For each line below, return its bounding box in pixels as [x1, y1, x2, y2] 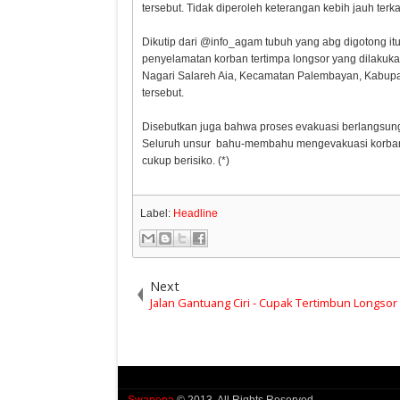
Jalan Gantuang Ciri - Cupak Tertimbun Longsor [150, 295, 398, 312]
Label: [140, 207, 174, 221]
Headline [173, 207, 219, 221]
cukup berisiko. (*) [142, 154, 230, 168]
